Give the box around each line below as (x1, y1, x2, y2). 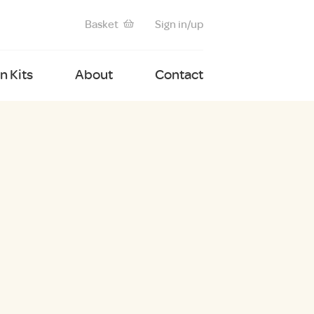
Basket (85, 18, 119, 31)
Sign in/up (155, 18, 203, 31)
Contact (155, 67, 203, 83)
